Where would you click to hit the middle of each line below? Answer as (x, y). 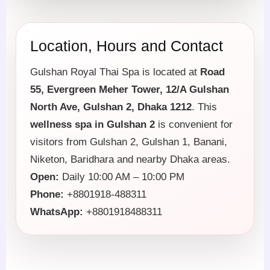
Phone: (47, 194)
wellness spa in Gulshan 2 (93, 124)
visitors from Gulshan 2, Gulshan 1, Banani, (129, 142)
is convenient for (194, 124)
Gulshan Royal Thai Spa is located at (115, 72)
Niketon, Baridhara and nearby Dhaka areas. (130, 159)
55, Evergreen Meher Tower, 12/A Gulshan (130, 89)
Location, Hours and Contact (127, 46)
